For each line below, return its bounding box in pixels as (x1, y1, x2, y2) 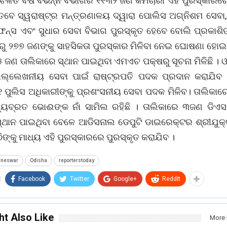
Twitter (70, 175, 89, 183)
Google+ (113, 175, 137, 183)
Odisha (30, 158, 47, 164)
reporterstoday (59, 158, 94, 164)
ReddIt (162, 175, 180, 183)
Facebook (18, 175, 45, 183)
